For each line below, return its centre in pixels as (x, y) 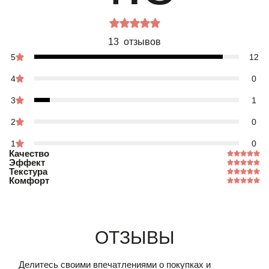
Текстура (28, 171)
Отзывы (134, 237)
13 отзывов (134, 41)
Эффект (27, 162)
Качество (29, 153)
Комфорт (29, 180)
